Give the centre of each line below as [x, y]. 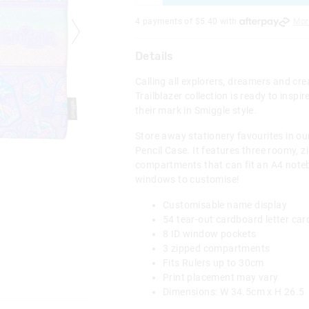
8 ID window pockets [211, 233]
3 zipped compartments [218, 248]
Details [154, 56]
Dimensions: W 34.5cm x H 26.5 [234, 291]
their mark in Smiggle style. [196, 110]
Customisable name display [226, 205]
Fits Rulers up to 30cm [213, 262]
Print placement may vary [221, 277]
